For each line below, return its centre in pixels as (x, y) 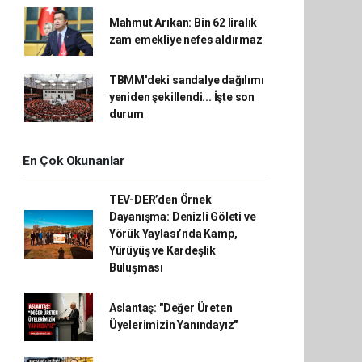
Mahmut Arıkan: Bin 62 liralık (183, 23)
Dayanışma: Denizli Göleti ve (182, 217)
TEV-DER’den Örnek (160, 200)
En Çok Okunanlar (74, 161)
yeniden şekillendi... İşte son (182, 97)
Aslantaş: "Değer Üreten (170, 308)
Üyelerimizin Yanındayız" (173, 325)
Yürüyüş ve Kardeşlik (162, 250)
